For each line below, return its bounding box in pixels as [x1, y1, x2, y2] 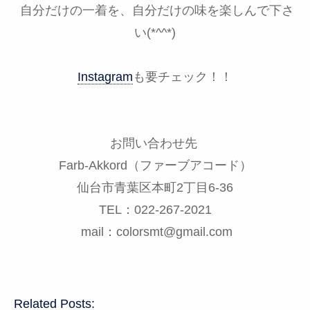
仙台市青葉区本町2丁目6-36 [73, 180, 237, 194]
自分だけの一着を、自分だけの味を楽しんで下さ [16, 3, 294, 17]
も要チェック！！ [133, 69, 232, 84]
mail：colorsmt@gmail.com [77, 224, 232, 239]
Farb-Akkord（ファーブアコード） [58, 158, 252, 172]
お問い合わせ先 [109, 136, 201, 150]
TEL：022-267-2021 [98, 202, 212, 217]
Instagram [77, 69, 133, 84]
